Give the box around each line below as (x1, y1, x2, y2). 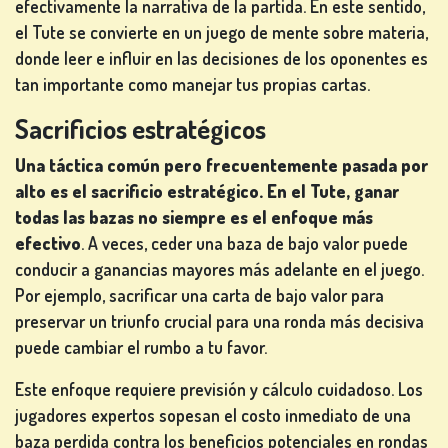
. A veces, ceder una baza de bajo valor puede (81, 232, 408, 255)
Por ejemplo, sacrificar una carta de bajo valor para (15, 284, 384, 307)
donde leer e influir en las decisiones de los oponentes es (15, 47, 428, 70)
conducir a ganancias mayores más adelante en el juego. (15, 258, 424, 281)
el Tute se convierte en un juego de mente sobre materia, (15, 21, 428, 44)
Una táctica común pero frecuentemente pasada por (15, 154, 429, 177)
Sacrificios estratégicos (15, 112, 266, 146)
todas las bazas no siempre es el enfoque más (15, 206, 373, 229)
